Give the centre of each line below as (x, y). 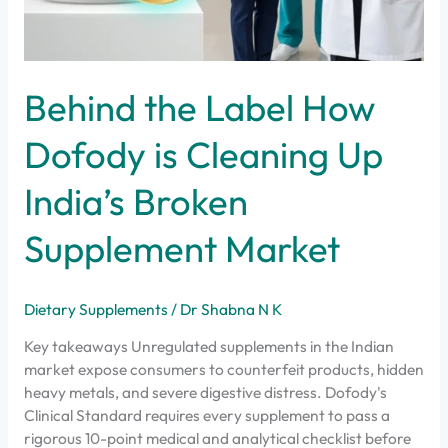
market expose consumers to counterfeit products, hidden (223, 369)
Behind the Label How (199, 108)
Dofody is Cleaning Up (203, 155)
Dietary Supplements (95, 308)
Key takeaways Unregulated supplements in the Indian (208, 346)
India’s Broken (135, 202)
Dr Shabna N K (230, 308)
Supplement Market (181, 249)
